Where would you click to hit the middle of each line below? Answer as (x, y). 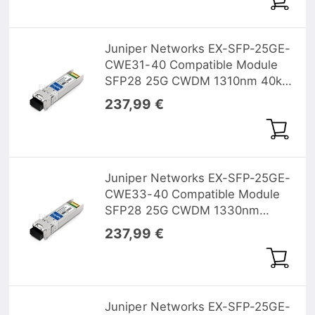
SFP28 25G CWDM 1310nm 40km (199, 81)
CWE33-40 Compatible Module (193, 194)
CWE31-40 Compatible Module (192, 65)
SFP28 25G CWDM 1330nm (182, 210)
